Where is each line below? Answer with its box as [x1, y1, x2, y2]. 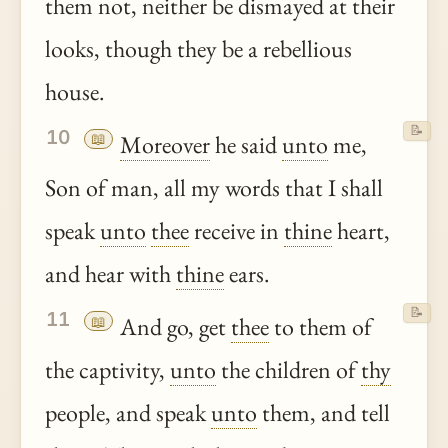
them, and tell [257, 397, 390, 429]
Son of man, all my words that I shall [45, 172, 383, 204]
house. [45, 75, 105, 107]
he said [210, 129, 283, 161]
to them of [269, 311, 373, 343]
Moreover [120, 129, 211, 161]
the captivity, [45, 354, 170, 386]
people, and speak [45, 397, 211, 429]
